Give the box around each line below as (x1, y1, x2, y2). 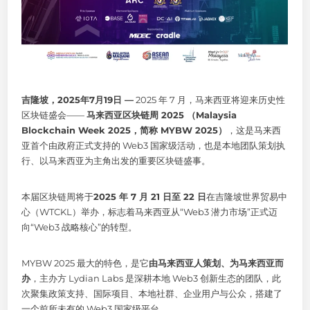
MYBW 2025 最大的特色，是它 (21, 257, 149, 268)
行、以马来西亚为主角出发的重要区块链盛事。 (21, 154, 211, 166)
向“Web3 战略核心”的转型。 (21, 221, 138, 232)
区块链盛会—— (21, 109, 87, 120)
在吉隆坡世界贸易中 (206, 190, 288, 202)
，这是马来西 (227, 124, 282, 136)
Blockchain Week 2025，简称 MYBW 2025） (21, 124, 228, 136)
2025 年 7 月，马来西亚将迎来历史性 (134, 93, 286, 105)
